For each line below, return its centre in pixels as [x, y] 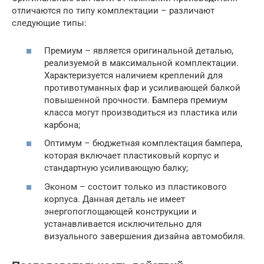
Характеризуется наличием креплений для [133, 75]
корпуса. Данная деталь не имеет [115, 199]
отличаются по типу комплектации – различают [113, 11]
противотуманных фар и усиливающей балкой [142, 88]
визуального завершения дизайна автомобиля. [145, 236]
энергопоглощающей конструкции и [121, 211]
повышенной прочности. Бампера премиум [136, 100]
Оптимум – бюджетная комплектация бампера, [143, 143]
